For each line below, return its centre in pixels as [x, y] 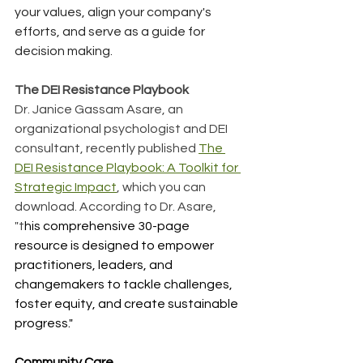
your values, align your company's [114, 12]
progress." [44, 323]
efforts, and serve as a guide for [111, 31]
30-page [165, 226]
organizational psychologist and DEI [122, 128]
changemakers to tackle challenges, [125, 284]
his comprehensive [81, 226]
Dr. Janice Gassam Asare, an [100, 109]
